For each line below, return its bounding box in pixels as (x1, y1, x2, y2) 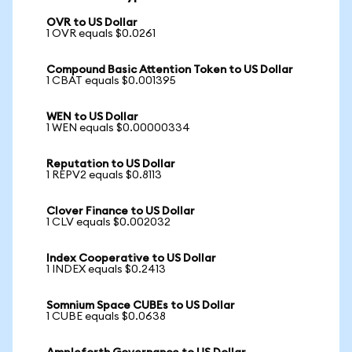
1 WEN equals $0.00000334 (46, 123, 190, 134)
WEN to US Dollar (46, 112, 138, 123)
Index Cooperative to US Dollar (46, 253, 216, 264)
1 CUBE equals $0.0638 (46, 311, 166, 322)
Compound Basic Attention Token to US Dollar (46, 64, 293, 75)
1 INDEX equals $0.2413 (46, 264, 166, 275)
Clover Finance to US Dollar (46, 206, 195, 217)
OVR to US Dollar (46, 17, 137, 28)
